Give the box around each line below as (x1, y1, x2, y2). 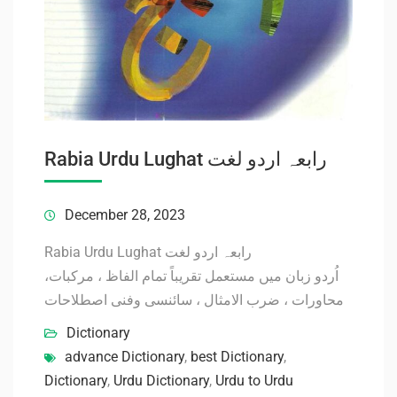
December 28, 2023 (65, 206, 185, 223)
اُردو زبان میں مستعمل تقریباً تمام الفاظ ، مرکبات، (44, 267, 339, 284)
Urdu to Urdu (215, 371, 293, 389)
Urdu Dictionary (113, 371, 209, 389)
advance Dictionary (65, 347, 184, 365)
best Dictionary (191, 347, 284, 365)
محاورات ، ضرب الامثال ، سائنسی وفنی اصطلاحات (44, 291, 344, 308)
